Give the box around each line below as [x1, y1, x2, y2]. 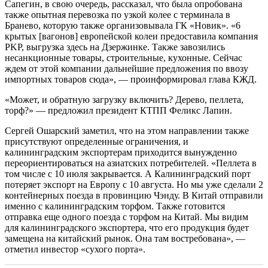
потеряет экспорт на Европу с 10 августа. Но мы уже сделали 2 [5, 179, 263, 190]
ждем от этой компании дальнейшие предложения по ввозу [5, 63, 248, 74]
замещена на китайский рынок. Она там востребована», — [5, 233, 245, 244]
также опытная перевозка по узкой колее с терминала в [5, 10, 230, 20]
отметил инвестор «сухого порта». [5, 244, 145, 255]
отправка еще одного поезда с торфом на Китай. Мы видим [5, 212, 248, 223]
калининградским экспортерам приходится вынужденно [5, 147, 237, 158]
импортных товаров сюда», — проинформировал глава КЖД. [5, 74, 257, 85]
